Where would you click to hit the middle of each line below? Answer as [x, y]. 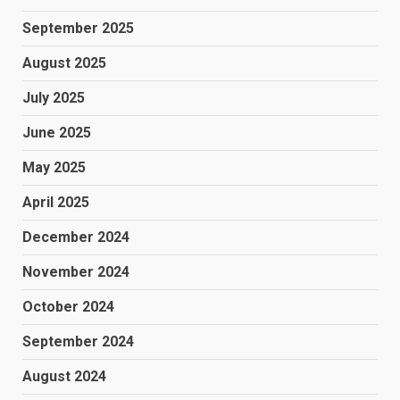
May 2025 [54, 168]
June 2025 [57, 133]
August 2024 [64, 377]
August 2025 [64, 63]
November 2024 [76, 272]
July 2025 [54, 98]
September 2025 [78, 29]
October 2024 [68, 307]
